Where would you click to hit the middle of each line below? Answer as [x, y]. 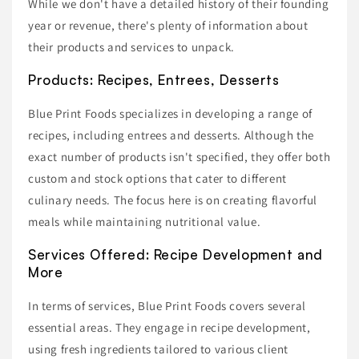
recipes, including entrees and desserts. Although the [171, 135]
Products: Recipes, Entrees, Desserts [154, 79]
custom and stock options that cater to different [157, 178]
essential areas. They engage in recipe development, [169, 327]
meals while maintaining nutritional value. [145, 221]
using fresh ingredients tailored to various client [159, 349]
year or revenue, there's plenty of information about [168, 25]
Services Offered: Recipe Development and [176, 254]
